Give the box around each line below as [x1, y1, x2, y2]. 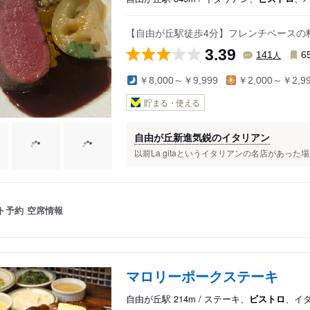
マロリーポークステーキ [126, 266, 278, 286]
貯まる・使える [144, 96, 200, 109]
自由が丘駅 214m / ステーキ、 [126, 292, 249, 306]
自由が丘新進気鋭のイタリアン [134, 130, 270, 145]
